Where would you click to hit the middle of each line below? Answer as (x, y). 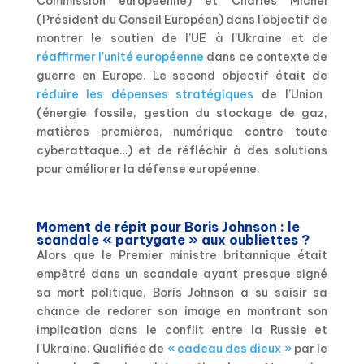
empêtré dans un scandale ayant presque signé (182, 273)
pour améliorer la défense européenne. (148, 169)
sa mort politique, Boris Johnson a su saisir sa (182, 292)
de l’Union (288, 94)
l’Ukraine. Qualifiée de (100, 348)
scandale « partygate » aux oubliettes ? (174, 239)
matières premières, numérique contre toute (182, 131)
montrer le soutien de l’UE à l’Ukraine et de (182, 38)
